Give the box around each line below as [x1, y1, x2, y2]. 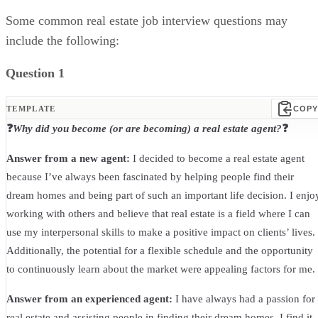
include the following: [6, 33, 123, 48]
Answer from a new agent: [6, 153, 130, 165]
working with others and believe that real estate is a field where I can [6, 208, 310, 220]
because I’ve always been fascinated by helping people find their [6, 171, 294, 183]
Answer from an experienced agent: [6, 293, 172, 305]
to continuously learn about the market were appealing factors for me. [6, 263, 315, 275]
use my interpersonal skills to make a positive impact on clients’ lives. [6, 226, 315, 238]
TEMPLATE [6, 104, 56, 114]
